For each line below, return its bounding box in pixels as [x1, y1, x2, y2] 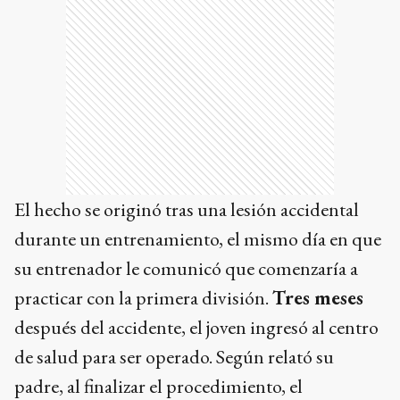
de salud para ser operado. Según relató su [14, 343, 334, 370]
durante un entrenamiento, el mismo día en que [14, 225, 381, 252]
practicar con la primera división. [14, 284, 272, 311]
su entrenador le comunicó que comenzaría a [14, 254, 358, 281]
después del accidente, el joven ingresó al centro [14, 313, 379, 340]
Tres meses [272, 284, 363, 311]
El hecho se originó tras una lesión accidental [14, 196, 359, 222]
